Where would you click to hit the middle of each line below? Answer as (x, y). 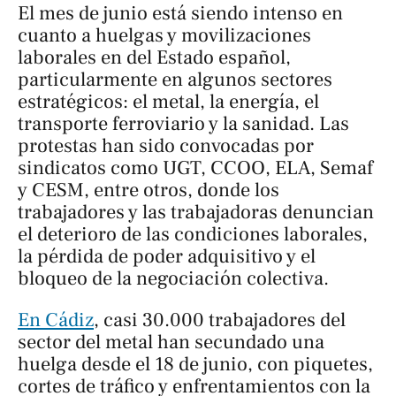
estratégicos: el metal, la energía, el (168, 101)
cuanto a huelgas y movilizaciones (164, 35)
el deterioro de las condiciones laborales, (193, 234)
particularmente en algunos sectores (175, 79)
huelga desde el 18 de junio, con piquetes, (195, 364)
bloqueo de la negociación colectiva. (173, 278)
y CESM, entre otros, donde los (148, 190)
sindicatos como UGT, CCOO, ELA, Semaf (195, 168)
